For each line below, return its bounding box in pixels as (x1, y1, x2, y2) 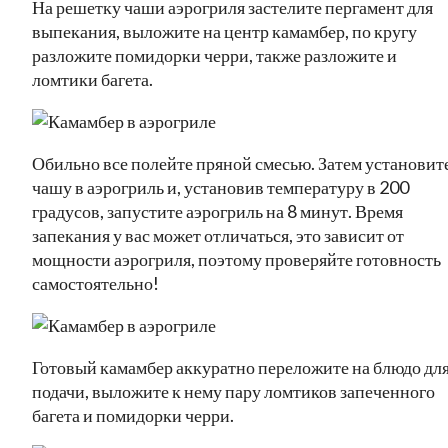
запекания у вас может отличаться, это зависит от (32, 223, 404, 246)
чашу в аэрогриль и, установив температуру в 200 (32, 175, 409, 198)
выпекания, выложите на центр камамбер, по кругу (32, 19, 417, 42)
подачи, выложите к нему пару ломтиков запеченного (32, 379, 435, 402)
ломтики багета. (32, 67, 153, 90)
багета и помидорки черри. (32, 403, 234, 426)
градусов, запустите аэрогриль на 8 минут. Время (32, 199, 403, 222)
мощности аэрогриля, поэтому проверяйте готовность (32, 247, 441, 270)
